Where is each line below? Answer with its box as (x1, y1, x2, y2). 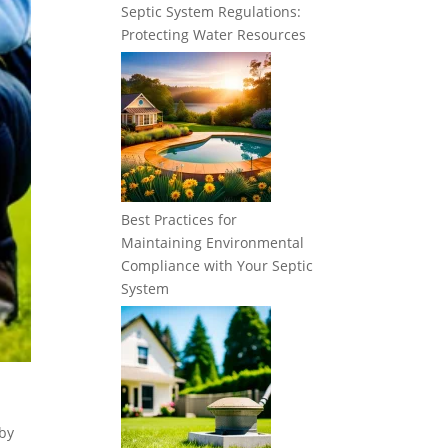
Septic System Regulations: (121, 2, 301, 21)
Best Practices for (121, 210, 237, 229)
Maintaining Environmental (121, 233, 304, 252)
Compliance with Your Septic (121, 256, 313, 275)
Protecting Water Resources (121, 25, 306, 44)
